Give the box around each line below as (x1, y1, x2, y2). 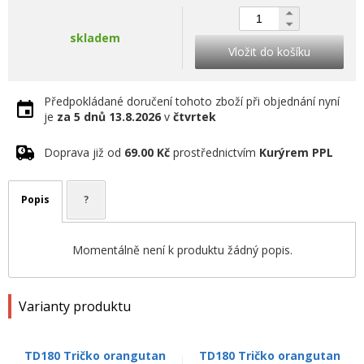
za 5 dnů (57, 108, 106, 124)
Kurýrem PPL (259, 144, 333, 160)
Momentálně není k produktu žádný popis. (71, 241, 292, 258)
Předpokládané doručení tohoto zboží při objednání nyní (44, 93, 340, 109)
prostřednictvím (170, 144, 259, 160)
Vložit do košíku (228, 43, 310, 59)
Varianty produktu (19, 297, 131, 315)
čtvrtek (173, 108, 216, 124)
